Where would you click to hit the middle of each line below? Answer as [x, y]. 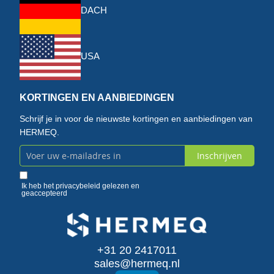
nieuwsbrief [38, 254]
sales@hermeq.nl [137, 264]
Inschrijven [219, 155]
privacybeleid [78, 186]
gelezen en [120, 186]
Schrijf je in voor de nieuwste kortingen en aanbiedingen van [136, 118]
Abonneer [35, 156]
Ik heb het [38, 186]
